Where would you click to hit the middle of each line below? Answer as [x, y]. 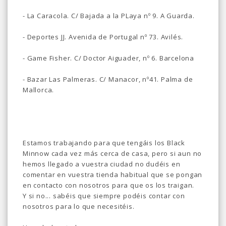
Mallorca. [39, 90]
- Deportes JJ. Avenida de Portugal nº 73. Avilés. [103, 37]
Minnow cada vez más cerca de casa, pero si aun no [112, 153]
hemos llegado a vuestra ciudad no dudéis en [102, 164]
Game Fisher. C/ [55, 58]
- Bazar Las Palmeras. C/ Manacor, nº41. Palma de [108, 79]
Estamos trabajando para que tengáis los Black [104, 143]
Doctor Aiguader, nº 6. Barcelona [139, 58]
